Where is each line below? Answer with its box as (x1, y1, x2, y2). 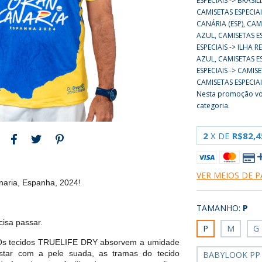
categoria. (196, 101, 230, 111)
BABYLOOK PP (203, 249, 261, 260)
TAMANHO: (196, 202, 241, 213)
